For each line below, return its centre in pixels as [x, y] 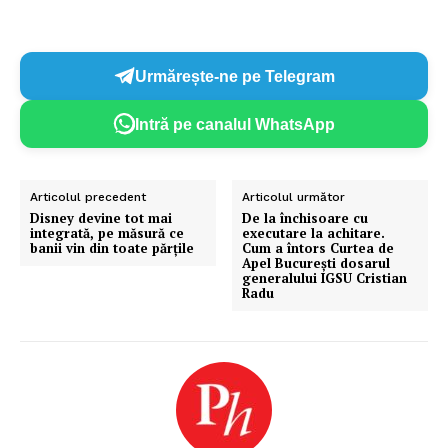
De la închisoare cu [305, 218]
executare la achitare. [314, 233]
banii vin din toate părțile [112, 248]
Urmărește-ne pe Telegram [235, 76]
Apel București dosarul [316, 263]
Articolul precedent [88, 197]
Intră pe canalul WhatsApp [235, 124]
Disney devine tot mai [101, 218]
